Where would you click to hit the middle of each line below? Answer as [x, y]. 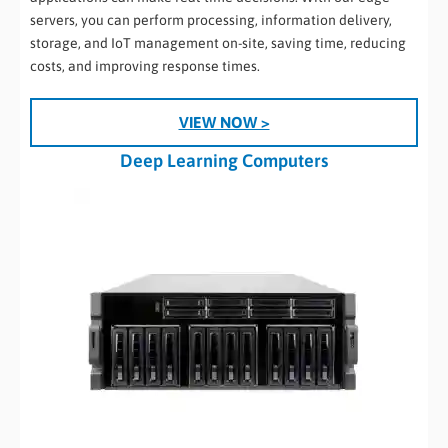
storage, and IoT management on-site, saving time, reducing [218, 42]
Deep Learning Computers [224, 160]
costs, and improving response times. [145, 65]
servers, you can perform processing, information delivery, [211, 19]
